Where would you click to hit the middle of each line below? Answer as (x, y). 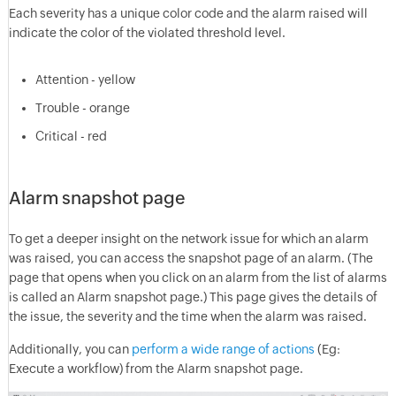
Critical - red (71, 137)
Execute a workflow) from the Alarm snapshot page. (156, 369)
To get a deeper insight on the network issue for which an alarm (188, 239)
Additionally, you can (70, 350)
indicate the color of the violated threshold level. (147, 33)
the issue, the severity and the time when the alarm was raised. (187, 317)
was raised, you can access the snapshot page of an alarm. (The (190, 259)
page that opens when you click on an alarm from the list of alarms (198, 278)
